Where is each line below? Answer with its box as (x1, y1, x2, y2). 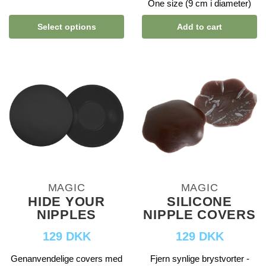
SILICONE (167, 194, 232, 210)
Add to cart (177, 21, 222, 31)
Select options (37, 21, 96, 31)
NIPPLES (37, 207, 96, 223)
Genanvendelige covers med (11, 254, 122, 264)
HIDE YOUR (28, 194, 105, 210)
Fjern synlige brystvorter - (150, 254, 249, 264)
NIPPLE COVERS (143, 207, 256, 223)
